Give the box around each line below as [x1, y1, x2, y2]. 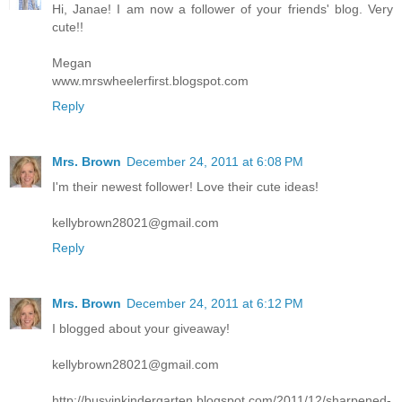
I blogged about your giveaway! [52, 321, 230, 336]
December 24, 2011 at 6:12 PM [127, 296, 303, 311]
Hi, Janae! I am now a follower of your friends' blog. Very [52, 2, 393, 17]
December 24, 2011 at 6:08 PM [127, 154, 303, 170]
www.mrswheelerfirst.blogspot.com [52, 74, 249, 89]
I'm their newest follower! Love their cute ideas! [52, 179, 319, 195]
